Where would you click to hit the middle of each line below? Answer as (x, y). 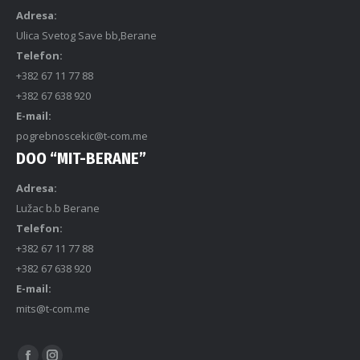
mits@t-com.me (53, 309)
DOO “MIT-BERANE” (81, 159)
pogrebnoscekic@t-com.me (82, 136)
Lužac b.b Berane (58, 209)
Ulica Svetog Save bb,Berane (86, 36)
